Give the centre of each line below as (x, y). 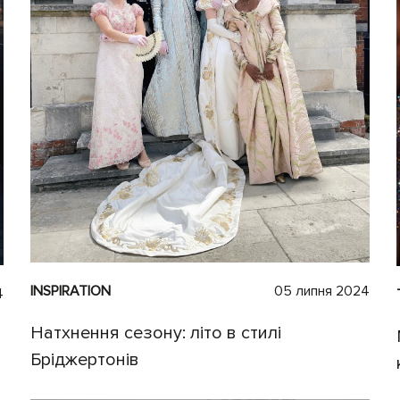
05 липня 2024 (322, 291)
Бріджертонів (85, 359)
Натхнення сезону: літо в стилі (156, 333)
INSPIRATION (71, 291)
